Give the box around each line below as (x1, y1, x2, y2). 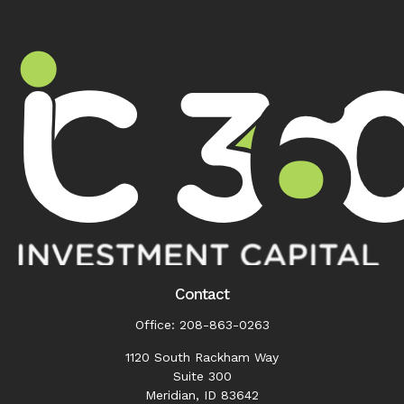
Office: (134, 317, 179, 332)
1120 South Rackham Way (125, 350, 279, 364)
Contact (175, 285, 229, 303)
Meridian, (145, 388, 199, 402)
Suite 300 (172, 369, 232, 383)
